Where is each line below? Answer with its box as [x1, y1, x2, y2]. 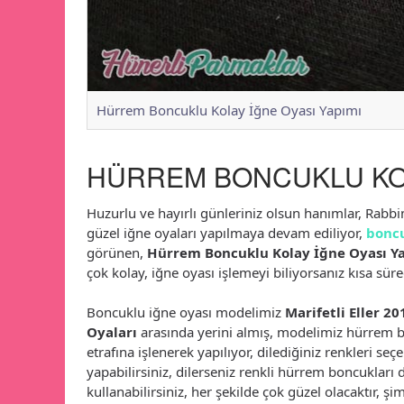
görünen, [86, 243, 147, 262]
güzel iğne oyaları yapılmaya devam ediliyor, [86, 223, 366, 242]
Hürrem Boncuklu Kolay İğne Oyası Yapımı [96, 100, 362, 119]
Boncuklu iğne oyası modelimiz [86, 302, 285, 321]
